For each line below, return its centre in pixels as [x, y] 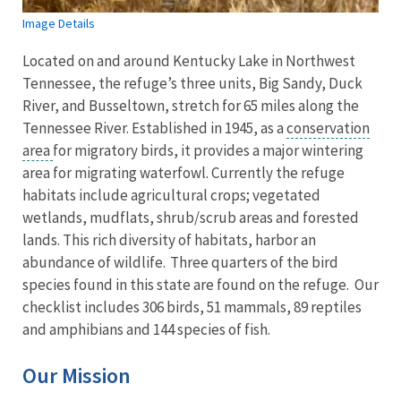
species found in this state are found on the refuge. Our [200, 285]
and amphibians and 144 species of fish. [148, 330]
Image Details [59, 24]
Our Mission [77, 376]
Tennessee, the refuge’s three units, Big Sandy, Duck [192, 84]
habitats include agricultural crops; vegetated [171, 196]
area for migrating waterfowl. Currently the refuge [183, 173]
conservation [328, 128]
